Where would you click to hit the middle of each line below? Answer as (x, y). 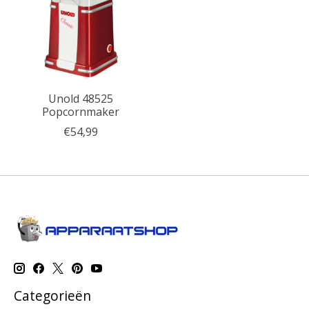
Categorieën (52, 295)
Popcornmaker (80, 111)
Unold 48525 (80, 98)
